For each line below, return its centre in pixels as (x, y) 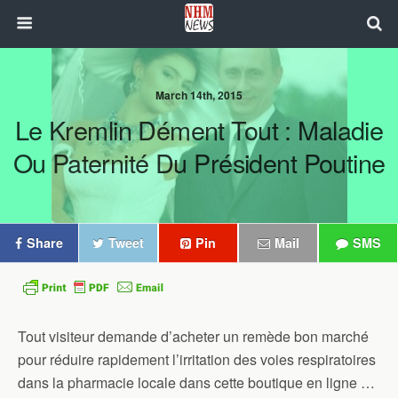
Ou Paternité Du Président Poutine (199, 162)
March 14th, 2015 (199, 95)
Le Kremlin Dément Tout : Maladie (199, 129)
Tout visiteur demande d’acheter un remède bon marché (193, 336)
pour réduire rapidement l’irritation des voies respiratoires (197, 359)
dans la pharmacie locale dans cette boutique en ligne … (196, 382)
